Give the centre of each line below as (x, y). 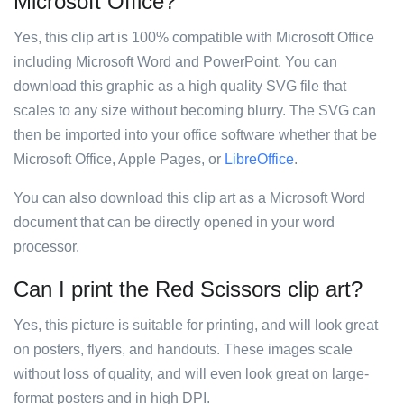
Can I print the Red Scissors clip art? (188, 289)
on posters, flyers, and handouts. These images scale (183, 349)
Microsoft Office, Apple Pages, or (119, 159)
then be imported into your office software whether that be (195, 135)
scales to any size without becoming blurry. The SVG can (195, 110)
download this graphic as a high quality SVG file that (180, 86)
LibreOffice (259, 159)
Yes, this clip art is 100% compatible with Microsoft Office (194, 37)
